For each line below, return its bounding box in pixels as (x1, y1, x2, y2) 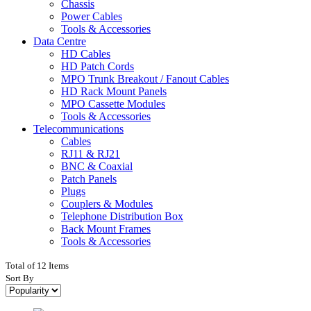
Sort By (6, 272, 34, 283)
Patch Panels (61, 172, 117, 185)
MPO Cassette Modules (61, 97, 165, 110)
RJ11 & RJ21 (61, 147, 120, 160)
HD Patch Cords (61, 60, 134, 72)
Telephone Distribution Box (61, 210, 183, 222)
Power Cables (61, 10, 122, 22)
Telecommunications (33, 122, 124, 135)
